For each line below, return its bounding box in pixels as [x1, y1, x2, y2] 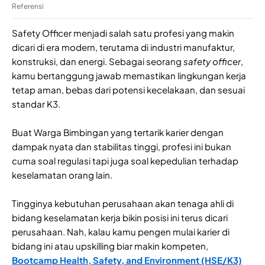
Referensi [12, 2, 44, 11]
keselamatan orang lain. [12, 169, 112, 181]
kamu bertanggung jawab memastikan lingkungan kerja [12, 70, 246, 82]
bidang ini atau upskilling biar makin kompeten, [12, 240, 208, 252]
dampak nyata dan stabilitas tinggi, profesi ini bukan [12, 141, 231, 153]
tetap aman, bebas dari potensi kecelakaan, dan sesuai [12, 84, 245, 96]
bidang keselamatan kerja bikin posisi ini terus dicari [12, 212, 228, 224]
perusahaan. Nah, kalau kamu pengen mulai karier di [12, 226, 230, 238]
